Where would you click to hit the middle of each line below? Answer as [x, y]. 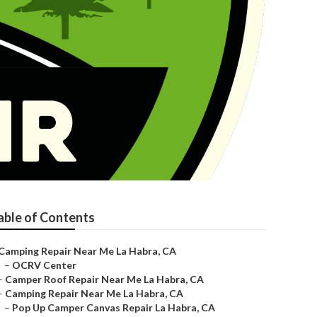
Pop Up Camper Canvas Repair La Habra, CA [114, 307]
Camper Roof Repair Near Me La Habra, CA [104, 279]
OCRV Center [44, 265]
